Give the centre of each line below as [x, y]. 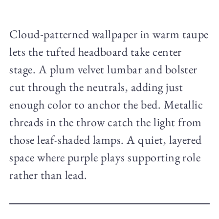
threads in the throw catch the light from [106, 122]
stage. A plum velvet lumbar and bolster [103, 69]
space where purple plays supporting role [105, 157]
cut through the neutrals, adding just [96, 87]
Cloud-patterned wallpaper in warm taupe [109, 34]
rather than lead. [48, 175]
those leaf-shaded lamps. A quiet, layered [106, 140]
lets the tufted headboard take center [96, 52]
